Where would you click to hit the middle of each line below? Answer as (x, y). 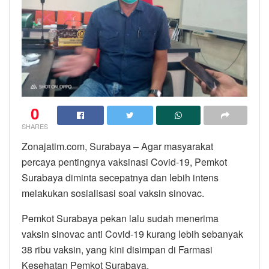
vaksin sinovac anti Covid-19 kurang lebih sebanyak (132, 234)
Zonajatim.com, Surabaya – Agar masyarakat (117, 146)
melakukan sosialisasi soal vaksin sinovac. (113, 193)
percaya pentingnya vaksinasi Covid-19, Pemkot (124, 162)
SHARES (35, 126)
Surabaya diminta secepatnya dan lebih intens (120, 177)
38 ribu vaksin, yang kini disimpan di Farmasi (117, 249)
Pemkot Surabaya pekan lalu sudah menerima (120, 218)
